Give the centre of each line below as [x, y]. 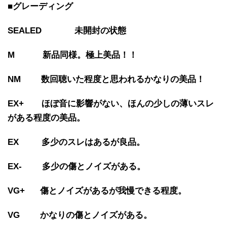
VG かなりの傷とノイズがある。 [80, 215]
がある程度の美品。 [46, 118]
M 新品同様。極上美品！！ [72, 55]
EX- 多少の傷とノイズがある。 [77, 166]
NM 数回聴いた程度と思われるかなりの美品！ [106, 79]
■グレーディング [40, 6]
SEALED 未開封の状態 [67, 30]
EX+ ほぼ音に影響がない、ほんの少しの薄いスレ [111, 103]
